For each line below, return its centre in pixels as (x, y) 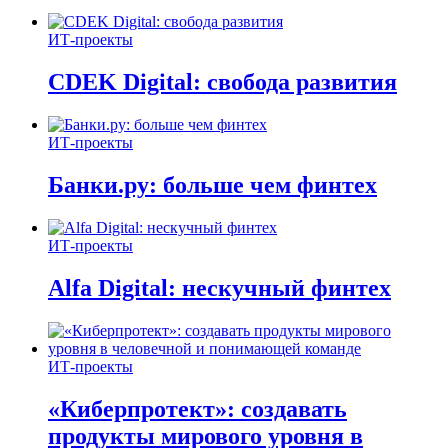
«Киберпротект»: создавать (197, 408)
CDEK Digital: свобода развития (222, 82)
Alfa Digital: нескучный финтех (219, 287)
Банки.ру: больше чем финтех (212, 185)
